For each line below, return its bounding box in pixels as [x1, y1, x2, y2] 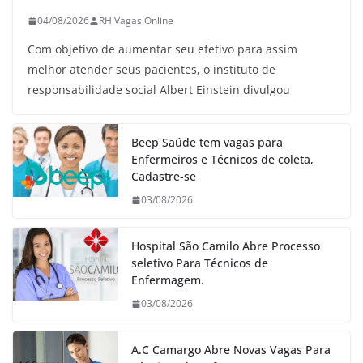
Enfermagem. [131, 272, 204, 288]
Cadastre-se [131, 169, 196, 185]
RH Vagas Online [99, 14, 173, 28]
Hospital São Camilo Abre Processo [131, 238, 320, 254]
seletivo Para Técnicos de [131, 255, 268, 271]
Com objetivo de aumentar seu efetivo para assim [28, 41, 297, 58]
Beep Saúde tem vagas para [131, 135, 283, 151]
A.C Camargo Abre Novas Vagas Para [131, 342, 331, 358]
